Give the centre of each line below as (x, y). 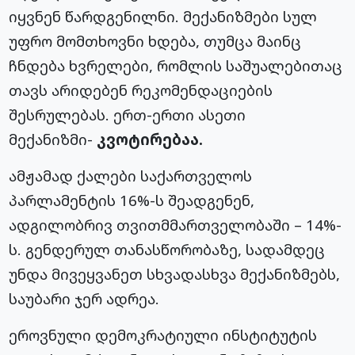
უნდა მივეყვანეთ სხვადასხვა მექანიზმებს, (175, 274)
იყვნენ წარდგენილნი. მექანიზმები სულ (163, 17)
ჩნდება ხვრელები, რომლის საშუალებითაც (176, 66)
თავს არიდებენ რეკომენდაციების (141, 90)
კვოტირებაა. (150, 139)
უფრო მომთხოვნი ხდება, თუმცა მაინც (155, 41)
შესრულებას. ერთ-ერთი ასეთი (128, 115)
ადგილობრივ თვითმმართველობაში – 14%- (176, 225)
